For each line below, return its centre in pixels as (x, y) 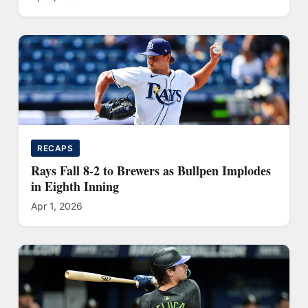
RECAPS (55, 148)
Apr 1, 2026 (57, 206)
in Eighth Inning (75, 186)
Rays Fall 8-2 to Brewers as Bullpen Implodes (151, 170)
